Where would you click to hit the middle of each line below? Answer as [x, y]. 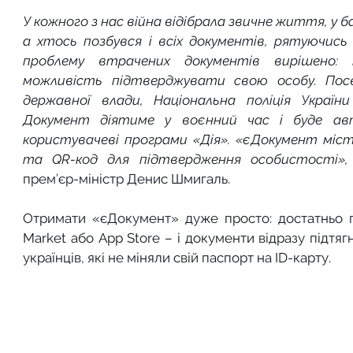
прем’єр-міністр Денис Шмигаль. [126, 179]
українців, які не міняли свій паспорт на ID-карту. [177, 258]
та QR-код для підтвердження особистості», [186, 160]
